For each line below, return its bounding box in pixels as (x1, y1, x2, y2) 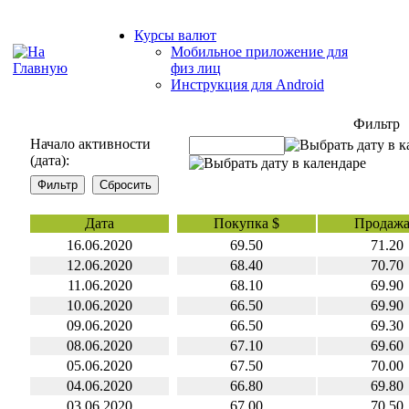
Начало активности (30, 136, 151, 152)
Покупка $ (214, 215, 279, 231)
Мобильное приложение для (171, 44, 348, 59)
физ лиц (171, 60, 221, 76)
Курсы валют (134, 27, 216, 43)
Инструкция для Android (171, 77, 324, 92)
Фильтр (353, 116, 400, 131)
